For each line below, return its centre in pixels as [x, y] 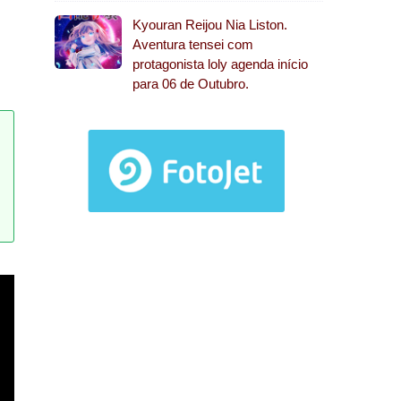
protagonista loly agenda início [220, 64]
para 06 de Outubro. [191, 84]
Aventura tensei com [193, 44]
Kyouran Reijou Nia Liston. [210, 25]
